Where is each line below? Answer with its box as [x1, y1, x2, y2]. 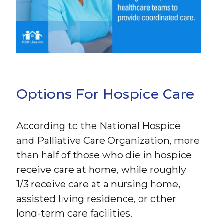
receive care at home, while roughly [16, 164, 186, 176]
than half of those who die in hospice [16, 149, 192, 161]
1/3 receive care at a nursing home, [16, 178, 181, 190]
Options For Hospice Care [16, 85, 195, 102]
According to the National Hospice [16, 120, 181, 132]
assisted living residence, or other [16, 193, 177, 205]
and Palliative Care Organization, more [16, 135, 200, 147]
